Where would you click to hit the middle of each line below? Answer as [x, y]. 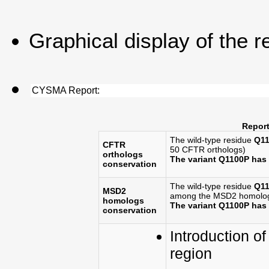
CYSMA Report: [66, 90]
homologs [123, 200]
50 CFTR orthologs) [207, 149]
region [191, 253]
